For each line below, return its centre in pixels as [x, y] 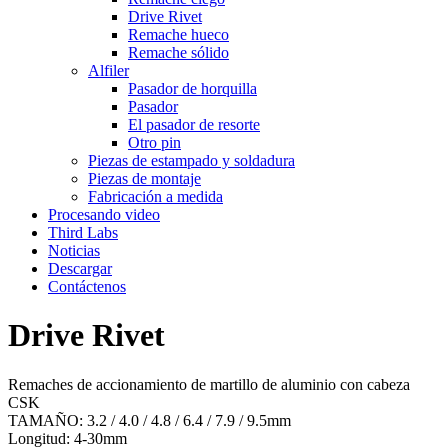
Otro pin [154, 142]
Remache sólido [178, 52]
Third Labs [83, 232]
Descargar [80, 268]
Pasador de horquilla [192, 88]
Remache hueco [178, 34]
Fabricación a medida [155, 196]
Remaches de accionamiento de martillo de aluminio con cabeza [209, 384]
